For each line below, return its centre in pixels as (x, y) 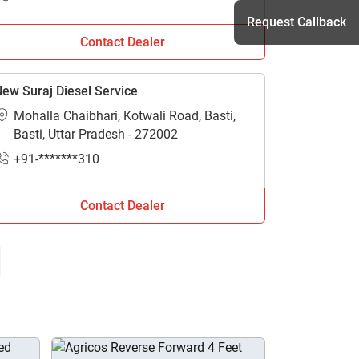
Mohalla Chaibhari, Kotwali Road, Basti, (124, 116)
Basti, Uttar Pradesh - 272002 (95, 134)
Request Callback (296, 22)
